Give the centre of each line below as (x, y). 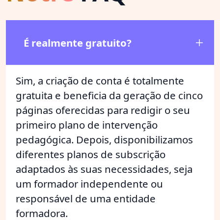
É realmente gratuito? (78, 42)
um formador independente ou (89, 183)
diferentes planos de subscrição (91, 154)
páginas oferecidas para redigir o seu (103, 110)
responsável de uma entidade (86, 198)
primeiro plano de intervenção (87, 124)
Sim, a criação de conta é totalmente (100, 80)
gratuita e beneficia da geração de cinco (109, 95)
